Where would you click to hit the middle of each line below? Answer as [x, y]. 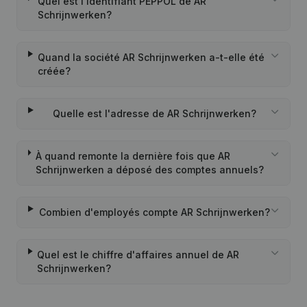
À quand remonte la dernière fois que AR [133, 156]
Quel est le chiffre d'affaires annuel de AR [138, 255]
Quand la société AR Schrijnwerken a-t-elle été [151, 57]
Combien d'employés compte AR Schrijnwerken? [154, 212]
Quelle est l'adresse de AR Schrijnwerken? [154, 113]
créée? [54, 71]
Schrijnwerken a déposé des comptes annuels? [149, 170]
